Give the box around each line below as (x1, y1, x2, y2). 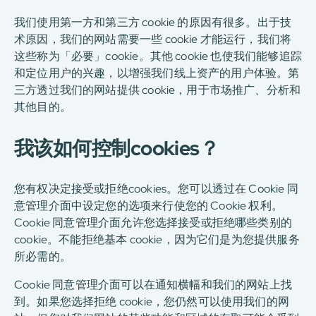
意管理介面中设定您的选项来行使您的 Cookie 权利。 (14, 198, 284, 213)
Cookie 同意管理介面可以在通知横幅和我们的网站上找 (14, 277, 293, 292)
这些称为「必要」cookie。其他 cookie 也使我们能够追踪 (14, 49, 302, 63)
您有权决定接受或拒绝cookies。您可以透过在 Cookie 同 (14, 181, 298, 196)
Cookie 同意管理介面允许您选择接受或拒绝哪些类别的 (14, 215, 293, 230)
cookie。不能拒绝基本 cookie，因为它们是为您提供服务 (14, 232, 300, 247)
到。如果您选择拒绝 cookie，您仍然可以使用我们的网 (14, 294, 290, 309)
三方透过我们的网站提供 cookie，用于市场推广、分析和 (14, 83, 301, 97)
